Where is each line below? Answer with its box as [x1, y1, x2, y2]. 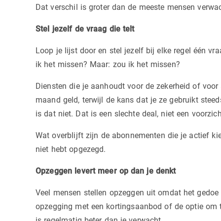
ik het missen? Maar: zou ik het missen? [36, 59, 180, 69]
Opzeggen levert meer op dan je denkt [36, 166, 176, 176]
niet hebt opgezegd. [36, 144, 106, 154]
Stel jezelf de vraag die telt [36, 24, 135, 34]
